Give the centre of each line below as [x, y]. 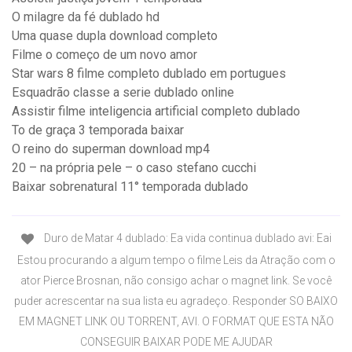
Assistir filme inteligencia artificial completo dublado [156, 112]
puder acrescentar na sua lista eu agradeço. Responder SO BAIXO [176, 301]
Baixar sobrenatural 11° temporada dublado [130, 187]
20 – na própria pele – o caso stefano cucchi [134, 168]
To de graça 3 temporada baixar [98, 130]
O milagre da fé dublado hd [86, 17]
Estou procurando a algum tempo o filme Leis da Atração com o [176, 260]
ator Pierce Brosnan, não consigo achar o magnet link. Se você [176, 280]
